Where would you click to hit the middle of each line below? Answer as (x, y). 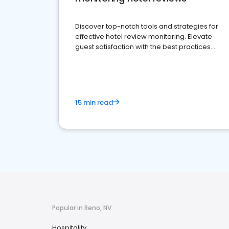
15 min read (94, 102)
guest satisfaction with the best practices (143, 47)
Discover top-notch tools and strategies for (147, 26)
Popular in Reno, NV (82, 208)
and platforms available (115, 57)
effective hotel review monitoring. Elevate (144, 37)
